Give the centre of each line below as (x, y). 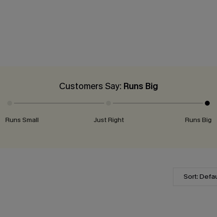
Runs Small (22, 120)
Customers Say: (91, 86)
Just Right (108, 120)
